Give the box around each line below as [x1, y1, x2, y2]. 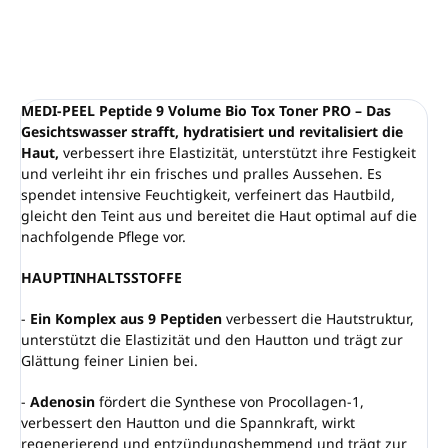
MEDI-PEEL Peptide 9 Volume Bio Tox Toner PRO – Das [21, 101, 391, 121]
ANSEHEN [370, 35, 428, 53]
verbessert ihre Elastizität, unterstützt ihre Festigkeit [59, 143, 416, 163]
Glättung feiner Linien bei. [21, 351, 198, 371]
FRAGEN [265, 35, 314, 53]
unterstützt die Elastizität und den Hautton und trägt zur [21, 330, 403, 350]
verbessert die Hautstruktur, [222, 309, 414, 329]
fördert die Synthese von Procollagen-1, [95, 392, 364, 412]
